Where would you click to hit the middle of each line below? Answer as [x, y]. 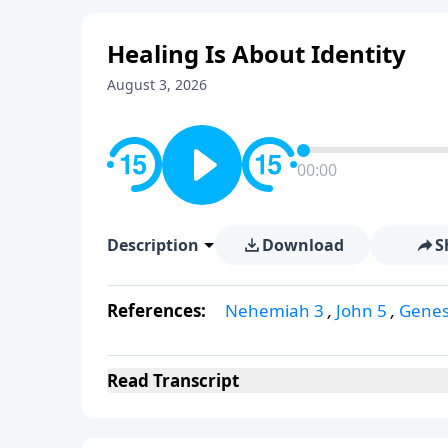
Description [153, 244]
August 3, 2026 [157, 84]
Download [302, 244]
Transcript [194, 380]
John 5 [361, 310]
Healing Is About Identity [256, 53]
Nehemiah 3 [274, 310]
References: [158, 310]
